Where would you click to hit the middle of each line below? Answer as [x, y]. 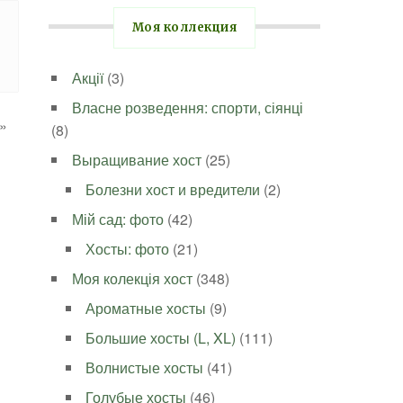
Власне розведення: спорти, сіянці [188, 107]
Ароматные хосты [146, 308]
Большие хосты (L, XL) [161, 338]
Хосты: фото [128, 249]
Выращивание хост [137, 160]
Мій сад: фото [118, 219]
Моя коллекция [184, 27]
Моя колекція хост [133, 278]
